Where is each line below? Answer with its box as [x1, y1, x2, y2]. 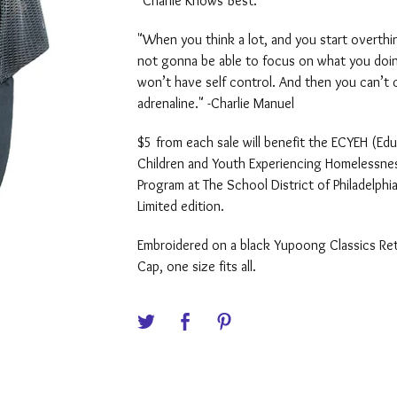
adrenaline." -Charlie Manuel [137, 95, 295, 112]
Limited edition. [137, 198, 225, 214]
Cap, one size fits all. [137, 258, 257, 275]
